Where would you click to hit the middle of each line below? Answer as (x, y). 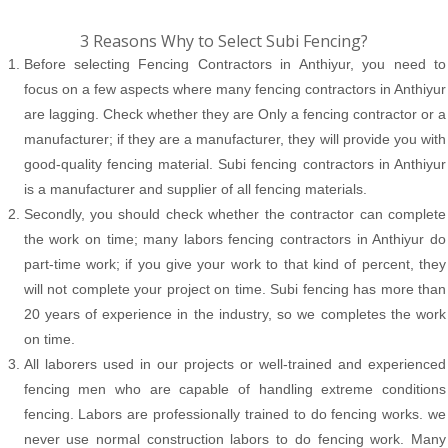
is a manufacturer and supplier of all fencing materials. (195, 188)
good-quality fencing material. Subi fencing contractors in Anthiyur (234, 163)
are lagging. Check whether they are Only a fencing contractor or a (234, 113)
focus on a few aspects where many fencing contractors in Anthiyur (234, 88)
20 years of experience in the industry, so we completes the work (234, 313)
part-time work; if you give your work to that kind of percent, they (234, 263)
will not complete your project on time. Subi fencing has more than (234, 288)
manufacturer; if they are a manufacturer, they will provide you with (234, 138)
